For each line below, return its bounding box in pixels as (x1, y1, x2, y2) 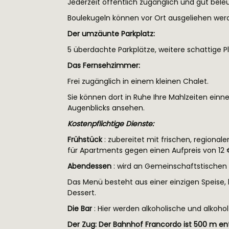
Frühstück (67, 134, 102, 145)
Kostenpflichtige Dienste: (67, 119, 154, 129)
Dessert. (67, 188, 96, 198)
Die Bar (67, 203, 92, 214)
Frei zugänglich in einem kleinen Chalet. (67, 76, 209, 86)
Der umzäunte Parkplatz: (67, 29, 155, 39)
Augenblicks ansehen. (67, 103, 145, 113)
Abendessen (67, 161, 111, 171)
